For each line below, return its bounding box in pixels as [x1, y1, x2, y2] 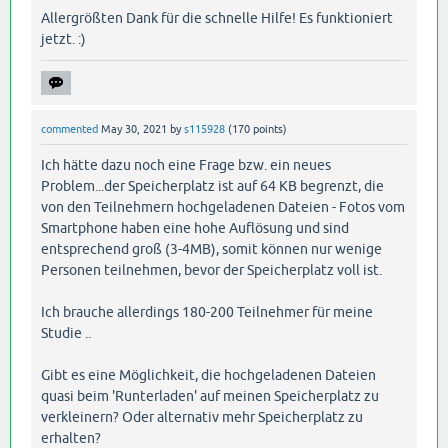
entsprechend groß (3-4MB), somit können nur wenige [41, 240, 382, 257]
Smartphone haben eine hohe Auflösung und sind [41, 219, 349, 236]
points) [250, 123, 287, 136]
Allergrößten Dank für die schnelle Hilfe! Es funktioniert [41, 10, 393, 27]
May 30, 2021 [101, 123, 167, 136]
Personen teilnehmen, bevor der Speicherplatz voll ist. [41, 261, 382, 278]
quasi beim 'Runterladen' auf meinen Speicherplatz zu [41, 387, 379, 404]
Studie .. [41, 324, 91, 341]
